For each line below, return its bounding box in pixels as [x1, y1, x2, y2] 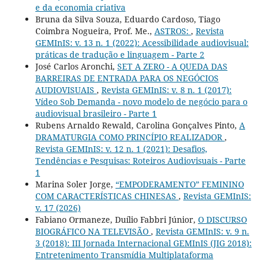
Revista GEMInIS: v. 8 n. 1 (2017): [101, 84, 232, 95]
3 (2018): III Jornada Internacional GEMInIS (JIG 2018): [35, 237, 252, 249]
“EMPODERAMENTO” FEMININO [115, 178, 244, 190]
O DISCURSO [197, 213, 247, 225]
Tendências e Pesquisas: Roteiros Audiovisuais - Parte [35, 154, 246, 166]
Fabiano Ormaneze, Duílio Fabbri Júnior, [35, 213, 198, 225]
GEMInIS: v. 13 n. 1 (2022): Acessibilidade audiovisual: [35, 37, 249, 48]
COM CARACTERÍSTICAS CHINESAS [35, 190, 179, 202]
